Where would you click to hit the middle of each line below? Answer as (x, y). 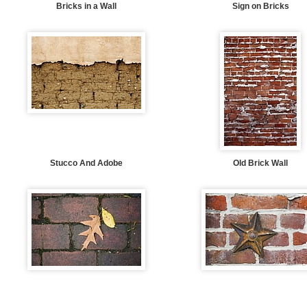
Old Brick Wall (261, 163)
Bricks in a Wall (86, 6)
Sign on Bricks (260, 6)
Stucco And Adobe (86, 163)
